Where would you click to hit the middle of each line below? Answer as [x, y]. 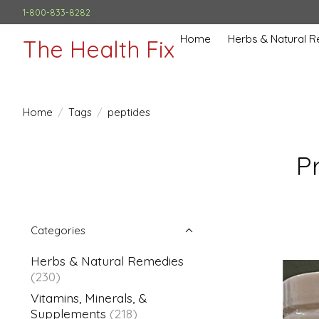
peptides [129, 112]
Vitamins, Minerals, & [89, 298]
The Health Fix [99, 49]
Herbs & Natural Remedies [107, 261]
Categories [58, 230]
